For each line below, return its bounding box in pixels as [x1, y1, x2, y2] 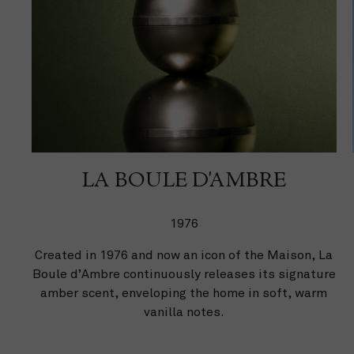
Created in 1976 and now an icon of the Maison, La [35, 247, 333, 263]
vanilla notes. [143, 303, 224, 320]
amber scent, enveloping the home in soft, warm [40, 284, 328, 301]
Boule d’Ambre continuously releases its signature [32, 265, 336, 282]
